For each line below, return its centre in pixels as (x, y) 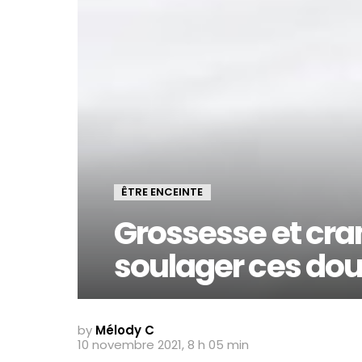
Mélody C (125, 330)
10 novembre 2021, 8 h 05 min (163, 344)
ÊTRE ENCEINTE (162, 192)
